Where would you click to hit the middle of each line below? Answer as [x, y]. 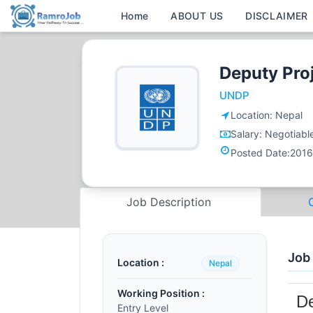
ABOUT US [197, 16]
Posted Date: [260, 153]
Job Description [171, 202]
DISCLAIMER [277, 16]
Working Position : [161, 293]
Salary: [248, 134]
